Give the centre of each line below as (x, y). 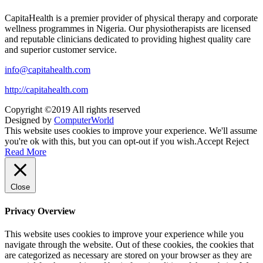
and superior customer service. (61, 50)
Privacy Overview (40, 211)
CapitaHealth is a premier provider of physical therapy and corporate (131, 18)
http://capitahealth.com (46, 90)
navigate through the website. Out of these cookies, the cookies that (129, 245)
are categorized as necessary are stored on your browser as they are (128, 255)
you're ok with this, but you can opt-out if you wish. (101, 141)
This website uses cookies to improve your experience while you (124, 234)
